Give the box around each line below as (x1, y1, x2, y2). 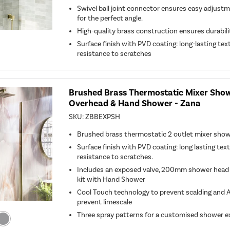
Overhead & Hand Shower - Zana (69, 98, 201, 109)
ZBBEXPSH (85, 112, 121, 121)
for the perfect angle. (77, 13, 143, 23)
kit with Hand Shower (77, 175, 146, 184)
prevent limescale (77, 197, 132, 206)
